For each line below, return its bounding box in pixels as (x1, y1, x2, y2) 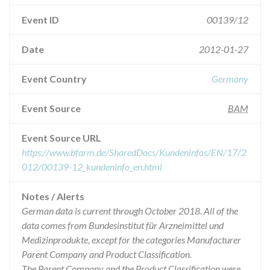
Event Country (22, 73, 87, 84)
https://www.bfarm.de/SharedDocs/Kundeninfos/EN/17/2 (22, 146, 246, 158)
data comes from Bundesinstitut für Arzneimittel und (22, 219, 224, 231)
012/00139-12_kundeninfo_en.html (22, 161, 162, 172)
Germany (212, 73, 248, 84)
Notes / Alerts (22, 190, 84, 202)
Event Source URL (22, 132, 101, 143)
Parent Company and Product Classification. (22, 248, 192, 260)
